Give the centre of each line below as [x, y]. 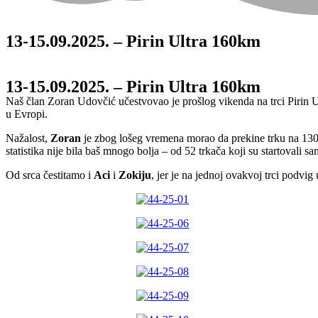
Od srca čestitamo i [50, 175]
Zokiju [135, 175]
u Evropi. [27, 114]
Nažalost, [28, 138]
